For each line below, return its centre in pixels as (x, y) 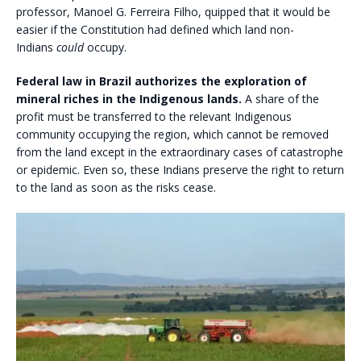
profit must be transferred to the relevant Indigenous (154, 116)
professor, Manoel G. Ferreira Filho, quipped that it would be (173, 11)
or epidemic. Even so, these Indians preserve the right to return (180, 169)
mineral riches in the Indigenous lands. (131, 98)
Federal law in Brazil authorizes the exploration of (162, 81)
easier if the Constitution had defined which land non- (155, 29)
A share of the (282, 98)
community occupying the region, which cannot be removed (172, 134)
